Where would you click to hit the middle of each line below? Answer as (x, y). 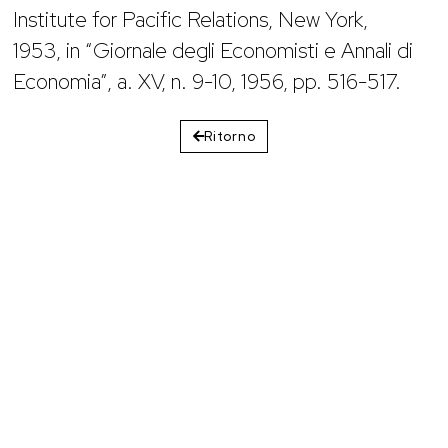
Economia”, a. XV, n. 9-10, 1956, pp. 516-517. (207, 81)
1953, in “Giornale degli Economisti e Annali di (213, 50)
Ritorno (230, 136)
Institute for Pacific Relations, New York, (191, 19)
